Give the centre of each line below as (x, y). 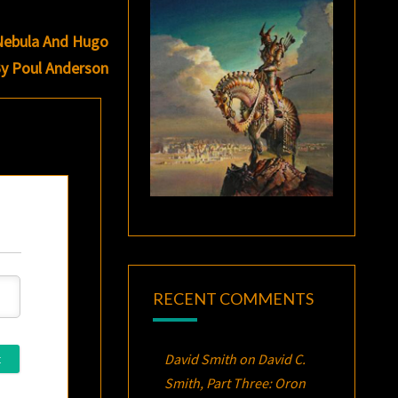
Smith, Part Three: (219, 382)
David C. (281, 358)
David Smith (200, 358)
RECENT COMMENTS (233, 298)
